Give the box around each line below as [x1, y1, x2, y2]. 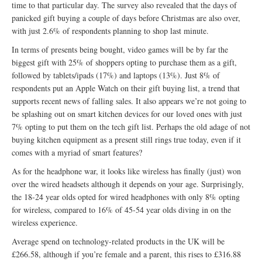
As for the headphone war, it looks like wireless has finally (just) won [12, 165, 241, 177]
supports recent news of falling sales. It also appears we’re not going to [12, 95, 246, 106]
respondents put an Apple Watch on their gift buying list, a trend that [12, 82, 240, 94]
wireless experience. [12, 216, 78, 228]
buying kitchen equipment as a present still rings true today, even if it [12, 133, 241, 145]
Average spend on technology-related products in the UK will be [12, 235, 225, 247]
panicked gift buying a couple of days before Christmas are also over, [12, 12, 240, 23]
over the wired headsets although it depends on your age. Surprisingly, [12, 178, 244, 189]
